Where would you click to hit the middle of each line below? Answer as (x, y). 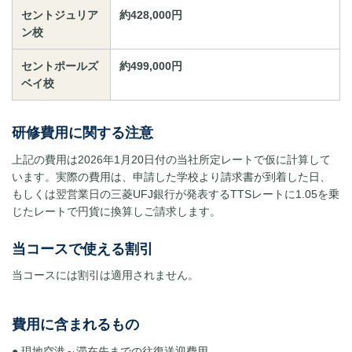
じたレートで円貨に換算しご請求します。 (116, 211)
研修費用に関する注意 (82, 132)
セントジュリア (59, 15)
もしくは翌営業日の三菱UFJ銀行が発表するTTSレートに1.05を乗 (176, 194)
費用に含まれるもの (75, 325)
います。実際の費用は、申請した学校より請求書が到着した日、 (171, 176)
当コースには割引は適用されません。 (105, 275)
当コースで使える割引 (82, 249)
